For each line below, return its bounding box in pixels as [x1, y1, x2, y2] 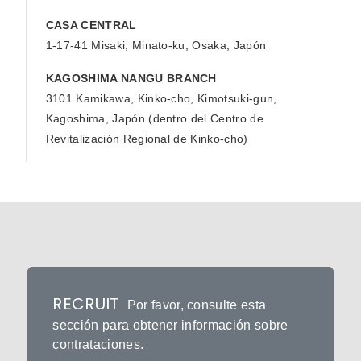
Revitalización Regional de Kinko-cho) [45, 131, 248, 145]
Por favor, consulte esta [127, 297, 267, 312]
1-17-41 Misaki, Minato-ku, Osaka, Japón [45, 38, 267, 52]
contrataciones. [52, 337, 144, 351]
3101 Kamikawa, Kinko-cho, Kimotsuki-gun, [45, 91, 277, 105]
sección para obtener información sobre [52, 317, 288, 332]
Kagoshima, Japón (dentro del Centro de [45, 111, 263, 125]
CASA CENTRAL [45, 18, 137, 31]
